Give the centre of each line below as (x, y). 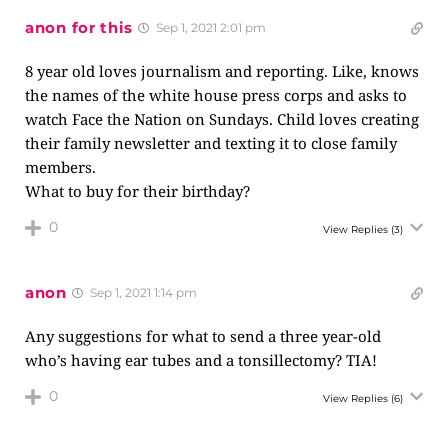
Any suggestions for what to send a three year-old (203, 336)
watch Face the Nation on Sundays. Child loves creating (222, 119)
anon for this (79, 27)
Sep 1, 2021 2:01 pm (210, 27)
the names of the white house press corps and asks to (216, 95)
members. (60, 167)
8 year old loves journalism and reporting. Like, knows (222, 71)
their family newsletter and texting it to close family (211, 143)
